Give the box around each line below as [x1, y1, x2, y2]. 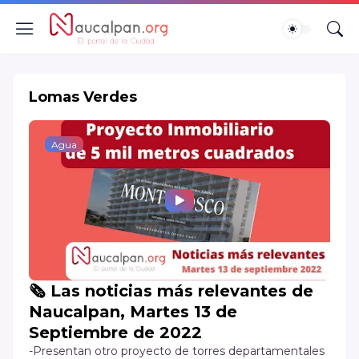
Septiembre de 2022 [29, 323, 202, 342]
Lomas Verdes [29, 88, 137, 106]
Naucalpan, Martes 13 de [29, 302, 237, 321]
